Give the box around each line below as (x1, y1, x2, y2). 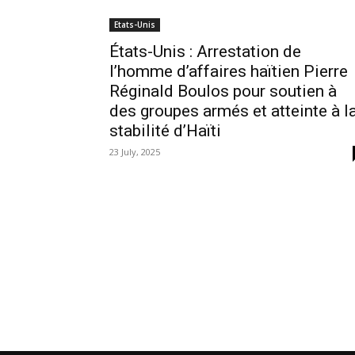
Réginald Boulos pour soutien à (109, 82, 337, 101)
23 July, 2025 (109, 146, 160, 158)
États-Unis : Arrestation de (109, 42, 301, 61)
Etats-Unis (114, 19, 155, 30)
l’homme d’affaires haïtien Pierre (109, 62, 348, 81)
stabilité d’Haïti (109, 121, 221, 140)
